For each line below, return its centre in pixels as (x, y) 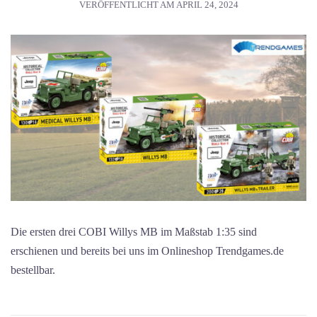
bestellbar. (33, 270)
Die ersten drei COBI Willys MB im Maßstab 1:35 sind (134, 232)
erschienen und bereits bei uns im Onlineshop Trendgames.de (147, 251)
